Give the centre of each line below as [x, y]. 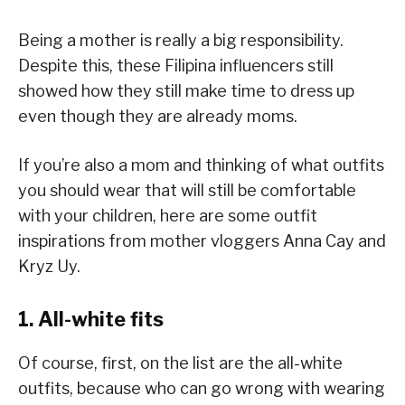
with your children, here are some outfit [168, 215]
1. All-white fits [91, 319]
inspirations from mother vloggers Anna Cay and [202, 240]
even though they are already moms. [158, 116]
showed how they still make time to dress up [186, 90]
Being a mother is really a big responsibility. [181, 40]
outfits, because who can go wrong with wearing [202, 388]
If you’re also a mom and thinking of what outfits [201, 165]
